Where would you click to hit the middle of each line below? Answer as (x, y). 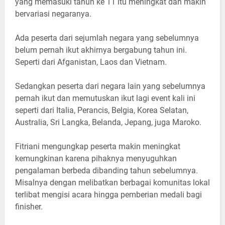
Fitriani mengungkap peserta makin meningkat (98, 147)
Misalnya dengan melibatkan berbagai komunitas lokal (113, 183)
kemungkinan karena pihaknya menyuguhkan (96, 159)
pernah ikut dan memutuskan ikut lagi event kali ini (105, 98)
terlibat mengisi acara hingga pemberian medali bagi (108, 195)
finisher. (29, 207)
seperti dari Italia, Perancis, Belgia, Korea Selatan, (102, 110)
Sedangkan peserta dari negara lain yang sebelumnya (110, 86)
